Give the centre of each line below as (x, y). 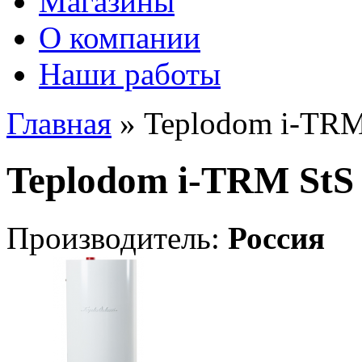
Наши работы (130, 74)
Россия (276, 238)
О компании (120, 38)
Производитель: (117, 238)
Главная (59, 123)
